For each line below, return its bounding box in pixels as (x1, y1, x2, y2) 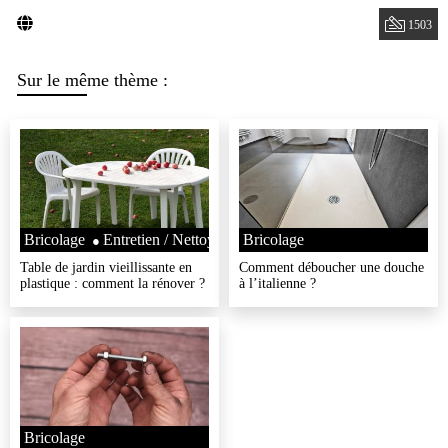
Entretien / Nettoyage (103, 230, 237, 248)
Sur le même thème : (17, 69, 169, 90)
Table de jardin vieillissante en (20, 259, 192, 275)
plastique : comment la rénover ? (20, 275, 205, 291)
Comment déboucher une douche (239, 259, 424, 275)
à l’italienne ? (239, 275, 316, 291)
